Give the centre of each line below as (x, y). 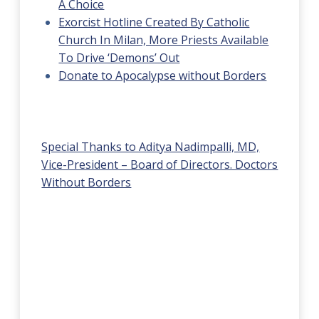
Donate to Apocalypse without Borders (163, 75)
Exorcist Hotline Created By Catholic (154, 22)
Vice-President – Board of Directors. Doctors (160, 164)
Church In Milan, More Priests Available (164, 40)
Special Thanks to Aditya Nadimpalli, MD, (151, 147)
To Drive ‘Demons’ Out (119, 58)
